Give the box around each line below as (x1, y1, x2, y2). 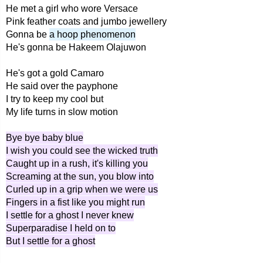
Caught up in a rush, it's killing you (6, 159, 148, 168)
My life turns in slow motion (6, 107, 118, 117)
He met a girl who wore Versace (6, 4, 138, 14)
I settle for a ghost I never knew (6, 210, 134, 220)
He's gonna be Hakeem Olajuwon (6, 42, 146, 52)
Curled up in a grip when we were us (6, 184, 158, 194)
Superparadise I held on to (6, 223, 116, 233)
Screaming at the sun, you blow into (6, 171, 154, 181)
